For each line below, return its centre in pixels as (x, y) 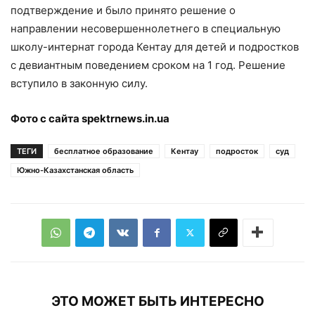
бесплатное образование (104, 151)
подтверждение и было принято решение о (123, 10)
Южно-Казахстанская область (75, 170)
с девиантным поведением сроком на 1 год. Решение (148, 65)
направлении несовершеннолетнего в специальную (146, 28)
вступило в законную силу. (79, 83)
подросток (237, 151)
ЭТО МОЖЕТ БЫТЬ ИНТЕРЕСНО (157, 301)
